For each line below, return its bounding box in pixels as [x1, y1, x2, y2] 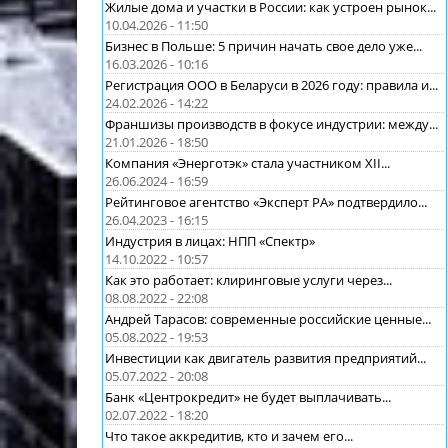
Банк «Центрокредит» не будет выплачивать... [105, 387, 391, 406]
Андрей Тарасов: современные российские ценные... [105, 309, 431, 328]
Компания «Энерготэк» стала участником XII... [105, 153, 390, 172]
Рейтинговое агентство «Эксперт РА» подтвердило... [105, 192, 427, 211]
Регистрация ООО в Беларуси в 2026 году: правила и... [105, 75, 438, 94]
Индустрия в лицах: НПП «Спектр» [105, 231, 315, 250]
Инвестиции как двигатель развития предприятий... [105, 348, 426, 367]
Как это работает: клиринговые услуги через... [105, 270, 392, 289]
